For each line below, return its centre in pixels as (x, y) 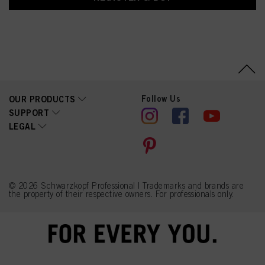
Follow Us (161, 98)
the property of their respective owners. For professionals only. (122, 194)
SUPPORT (29, 113)
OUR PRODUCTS (42, 99)
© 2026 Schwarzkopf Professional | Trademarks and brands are (127, 186)
